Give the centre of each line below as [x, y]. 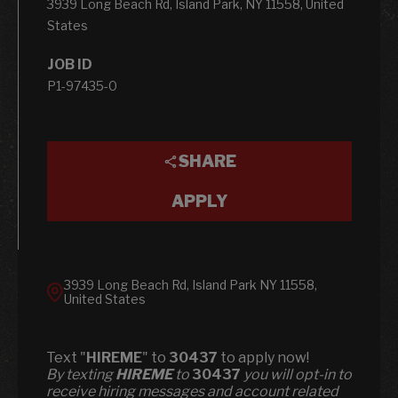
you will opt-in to [296, 374]
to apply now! [263, 358]
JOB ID [70, 64]
